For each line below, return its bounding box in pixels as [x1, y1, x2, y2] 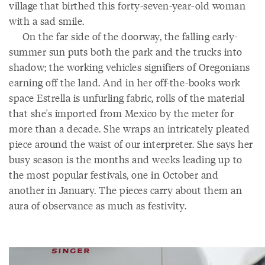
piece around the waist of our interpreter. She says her [9, 137, 253, 151]
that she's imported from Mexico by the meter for [9, 106, 234, 120]
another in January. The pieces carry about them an [9, 183, 242, 197]
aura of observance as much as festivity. [9, 198, 186, 212]
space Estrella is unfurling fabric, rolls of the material [9, 91, 245, 105]
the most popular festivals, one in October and [9, 167, 218, 182]
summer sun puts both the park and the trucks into [9, 44, 243, 59]
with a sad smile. [9, 14, 85, 28]
